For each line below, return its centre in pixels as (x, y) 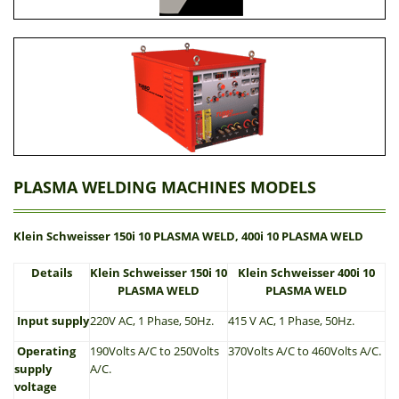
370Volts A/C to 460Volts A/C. (305, 351)
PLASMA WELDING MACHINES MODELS (165, 187)
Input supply (52, 321)
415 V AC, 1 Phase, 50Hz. (291, 321)
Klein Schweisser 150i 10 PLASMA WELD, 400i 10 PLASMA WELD (188, 236)
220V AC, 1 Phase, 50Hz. (152, 321)
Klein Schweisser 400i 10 (306, 273)
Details (52, 273)
